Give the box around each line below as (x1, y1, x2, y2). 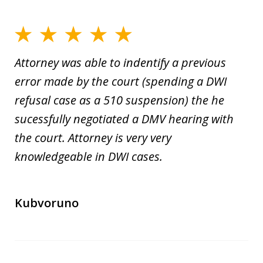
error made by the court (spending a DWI (15, 73, 227, 89)
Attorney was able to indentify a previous (15, 54, 226, 70)
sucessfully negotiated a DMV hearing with (15, 110, 234, 127)
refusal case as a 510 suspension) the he (15, 92, 224, 108)
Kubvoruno (15, 194, 79, 211)
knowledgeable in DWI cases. (15, 148, 163, 164)
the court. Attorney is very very (15, 129, 171, 146)
